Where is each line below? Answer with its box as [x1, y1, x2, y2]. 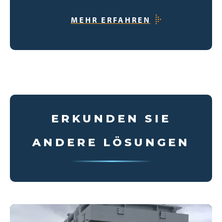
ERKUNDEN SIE [51, 112, 171, 125]
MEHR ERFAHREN [70, 15, 151, 25]
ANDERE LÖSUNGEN [32, 136, 190, 149]
